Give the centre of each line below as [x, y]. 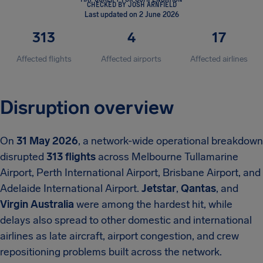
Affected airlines [219, 59]
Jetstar [159, 188]
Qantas [198, 188]
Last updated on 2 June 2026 [131, 15]
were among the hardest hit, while [153, 204]
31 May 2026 [47, 141]
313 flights [71, 157]
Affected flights [44, 59]
